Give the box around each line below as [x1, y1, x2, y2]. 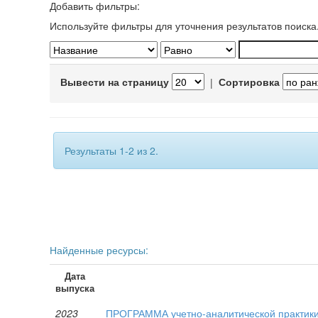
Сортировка [219, 75, 280, 89]
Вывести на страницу [60, 75, 169, 89]
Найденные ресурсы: [50, 242, 148, 257]
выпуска [55, 281, 95, 295]
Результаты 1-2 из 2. [65, 143, 158, 158]
